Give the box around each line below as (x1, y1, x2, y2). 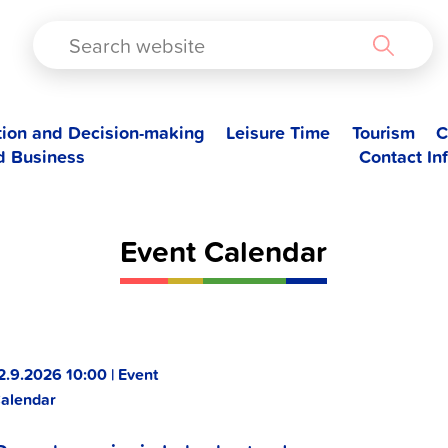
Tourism (351, 119, 415, 145)
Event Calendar (120, 229, 328, 273)
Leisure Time (226, 119, 331, 145)
